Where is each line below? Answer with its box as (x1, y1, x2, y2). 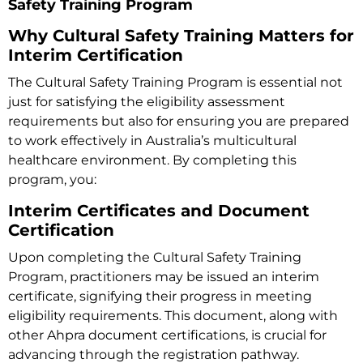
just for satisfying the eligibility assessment (8, 94, 285, 110)
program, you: (8, 172, 96, 188)
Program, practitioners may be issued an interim (8, 269, 319, 285)
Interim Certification (8, 45, 183, 66)
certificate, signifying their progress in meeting (8, 288, 312, 305)
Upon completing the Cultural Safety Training (8, 250, 301, 266)
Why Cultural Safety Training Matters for (8, 26, 354, 46)
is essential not (243, 75, 343, 91)
